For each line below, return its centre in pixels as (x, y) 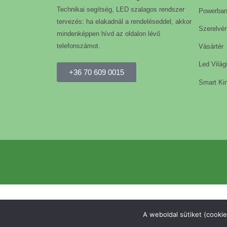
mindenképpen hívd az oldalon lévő (108, 34)
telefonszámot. (79, 46)
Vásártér (211, 47)
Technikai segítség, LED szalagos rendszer (121, 9)
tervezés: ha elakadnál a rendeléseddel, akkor (124, 22)
